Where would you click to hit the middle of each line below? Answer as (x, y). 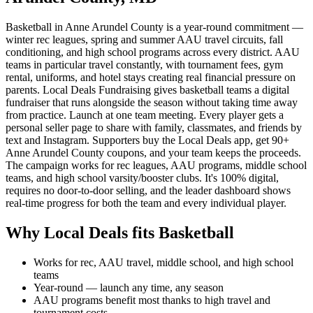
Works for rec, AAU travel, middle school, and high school (163, 262)
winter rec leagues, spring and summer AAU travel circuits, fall (144, 39)
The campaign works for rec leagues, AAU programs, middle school (156, 165)
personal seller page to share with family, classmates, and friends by (154, 127)
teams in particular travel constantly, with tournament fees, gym (144, 64)
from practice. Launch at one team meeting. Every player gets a (145, 115)
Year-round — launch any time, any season (129, 287)
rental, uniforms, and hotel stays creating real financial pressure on (151, 77)
